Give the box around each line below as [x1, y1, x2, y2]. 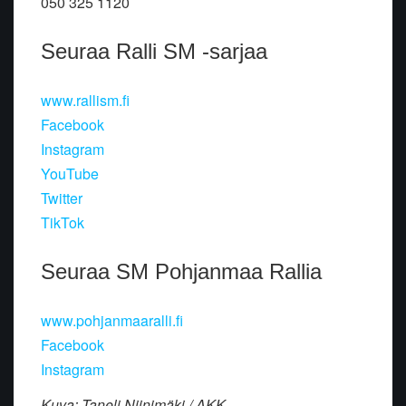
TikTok [41, 212, 84, 234]
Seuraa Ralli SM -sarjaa [41, 39, 267, 64]
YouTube [41, 163, 99, 185]
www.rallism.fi [41, 90, 130, 111]
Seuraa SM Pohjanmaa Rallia [41, 259, 322, 285]
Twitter [41, 188, 82, 209]
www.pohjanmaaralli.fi [41, 310, 183, 332]
